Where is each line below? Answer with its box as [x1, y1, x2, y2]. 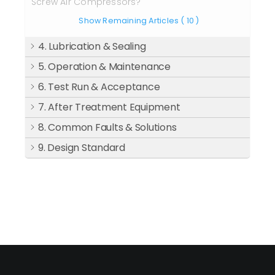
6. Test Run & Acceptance [38, 80, 160, 94]
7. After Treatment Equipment [38, 100, 180, 114]
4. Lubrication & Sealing [38, 39, 146, 53]
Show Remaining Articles [79, 15, 179, 26]
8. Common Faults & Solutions [38, 120, 177, 134]
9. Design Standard [38, 141, 125, 155]
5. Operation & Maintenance [38, 60, 171, 74]
